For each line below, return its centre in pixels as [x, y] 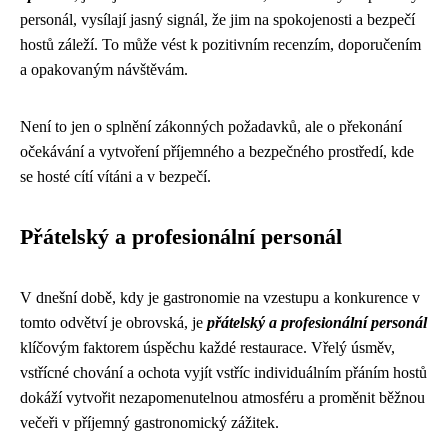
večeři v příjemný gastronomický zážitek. [149, 422]
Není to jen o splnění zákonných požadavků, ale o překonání [211, 126]
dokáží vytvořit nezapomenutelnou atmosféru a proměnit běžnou [222, 397]
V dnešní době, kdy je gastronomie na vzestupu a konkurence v [220, 297]
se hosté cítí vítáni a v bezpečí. [115, 176]
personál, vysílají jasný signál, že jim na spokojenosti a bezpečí [217, 19]
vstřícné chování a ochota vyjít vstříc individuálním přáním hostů [223, 372]
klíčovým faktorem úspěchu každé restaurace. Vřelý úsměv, [207, 347]
